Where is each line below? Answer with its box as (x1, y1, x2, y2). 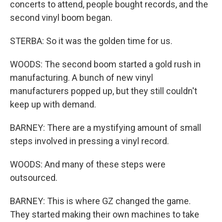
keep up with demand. (10, 99, 96, 110)
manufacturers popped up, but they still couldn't (10, 86, 197, 96)
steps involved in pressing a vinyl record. (10, 136, 169, 146)
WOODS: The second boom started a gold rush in (10, 59, 201, 69)
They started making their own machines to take (10, 209, 199, 220)
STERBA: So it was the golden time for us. (10, 36, 172, 46)
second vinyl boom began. (10, 12, 112, 23)
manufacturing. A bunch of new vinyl (10, 72, 153, 83)
